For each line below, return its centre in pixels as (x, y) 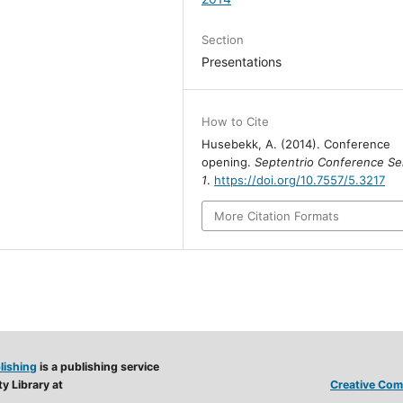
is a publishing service (98, 367)
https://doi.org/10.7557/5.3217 (300, 179)
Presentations (242, 61)
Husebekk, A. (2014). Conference (296, 143)
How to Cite (236, 121)
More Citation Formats (277, 215)
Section (223, 39)
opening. (228, 161)
